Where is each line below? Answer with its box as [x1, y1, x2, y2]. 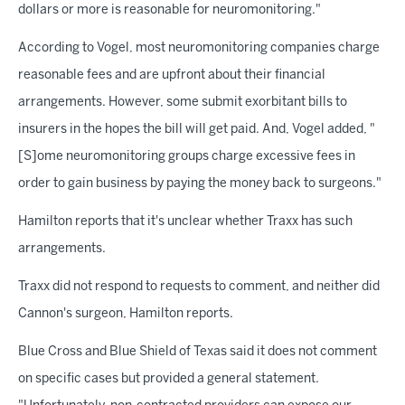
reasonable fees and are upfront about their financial [18, 70, 325, 82]
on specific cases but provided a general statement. [18, 373, 319, 386]
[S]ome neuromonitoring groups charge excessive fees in [18, 151, 355, 164]
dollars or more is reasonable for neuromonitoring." [18, 5, 321, 17]
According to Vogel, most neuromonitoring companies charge [18, 42, 380, 55]
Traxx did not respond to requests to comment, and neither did [18, 281, 380, 294]
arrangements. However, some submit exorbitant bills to [18, 97, 347, 109]
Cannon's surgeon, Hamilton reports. [18, 308, 233, 321]
